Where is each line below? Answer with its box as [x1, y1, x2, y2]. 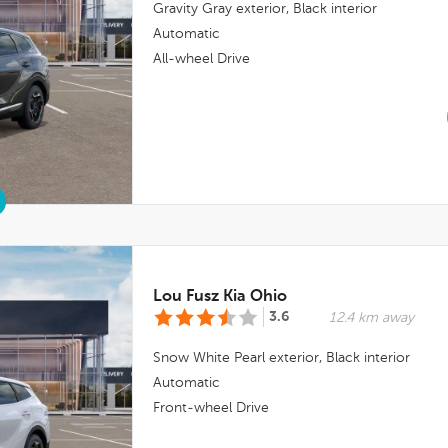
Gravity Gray [153, 2, 232, 16]
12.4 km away [329, 311, 414, 325]
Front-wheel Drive [153, 401, 269, 415]
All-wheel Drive [153, 52, 250, 66]
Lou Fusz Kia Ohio [153, 289, 287, 305]
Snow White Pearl [153, 351, 265, 365]
